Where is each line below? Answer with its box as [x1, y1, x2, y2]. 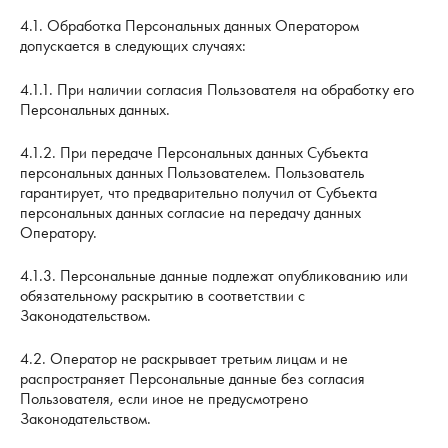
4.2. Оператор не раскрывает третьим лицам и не [20, 347, 348, 369]
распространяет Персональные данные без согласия [20, 367, 365, 389]
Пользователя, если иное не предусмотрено [20, 387, 308, 409]
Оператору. [20, 221, 97, 243]
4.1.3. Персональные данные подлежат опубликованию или [20, 264, 408, 286]
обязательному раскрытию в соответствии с [20, 284, 305, 306]
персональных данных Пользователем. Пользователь [20, 161, 364, 183]
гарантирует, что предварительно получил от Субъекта [20, 181, 377, 203]
